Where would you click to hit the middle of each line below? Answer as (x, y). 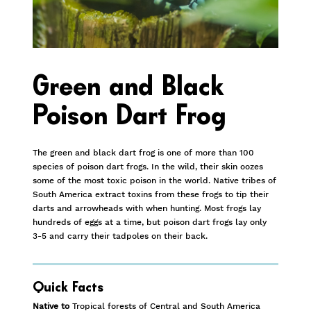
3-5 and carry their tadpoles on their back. (120, 236)
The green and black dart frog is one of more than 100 (144, 153)
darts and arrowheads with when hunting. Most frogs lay (147, 208)
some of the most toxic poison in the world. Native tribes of (155, 180)
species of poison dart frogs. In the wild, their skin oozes (148, 167)
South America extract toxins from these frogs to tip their (151, 194)
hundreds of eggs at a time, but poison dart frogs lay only (150, 222)
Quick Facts (68, 287)
